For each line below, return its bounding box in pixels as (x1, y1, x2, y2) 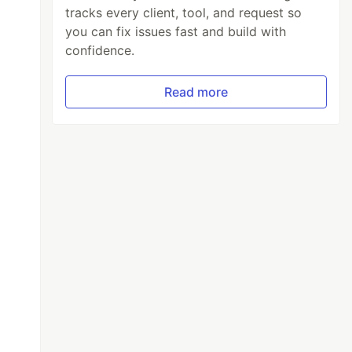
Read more (164, 84, 229, 101)
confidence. (65, 42, 135, 59)
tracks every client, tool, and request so (65, 5, 302, 21)
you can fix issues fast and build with (65, 24, 287, 40)
